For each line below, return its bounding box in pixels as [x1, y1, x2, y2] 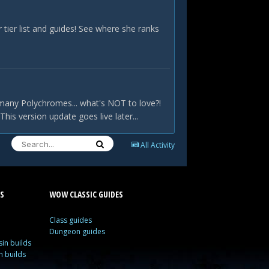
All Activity [141, 140, 175, 150]
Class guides [49, 215, 92, 225]
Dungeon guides [49, 226, 105, 237]
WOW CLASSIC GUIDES [49, 189, 123, 200]
